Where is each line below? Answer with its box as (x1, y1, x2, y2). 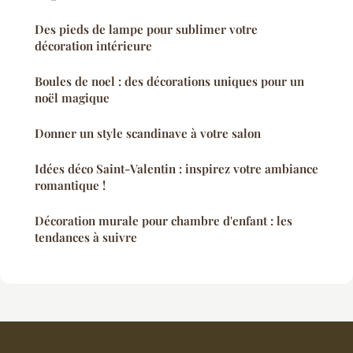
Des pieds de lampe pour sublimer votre (35, 21, 258, 38)
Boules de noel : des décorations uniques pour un (35, 73, 304, 90)
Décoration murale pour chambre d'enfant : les (35, 213, 292, 229)
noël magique (35, 90, 110, 106)
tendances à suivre (35, 229, 137, 246)
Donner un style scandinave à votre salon (35, 125, 261, 142)
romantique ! (35, 177, 106, 194)
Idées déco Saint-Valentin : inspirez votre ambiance (35, 161, 318, 177)
